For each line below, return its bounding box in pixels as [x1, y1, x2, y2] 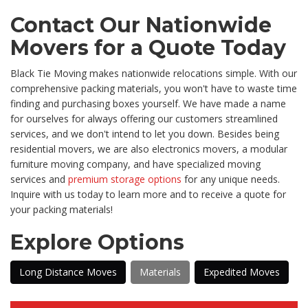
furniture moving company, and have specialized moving [10, 157, 261, 171]
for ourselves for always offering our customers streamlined [10, 112, 278, 126]
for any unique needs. [181, 173, 280, 186]
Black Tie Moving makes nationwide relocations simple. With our [10, 67, 297, 80]
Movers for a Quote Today [10, 35, 286, 61]
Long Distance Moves [19, 265, 117, 279]
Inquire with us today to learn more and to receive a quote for [10, 188, 286, 201]
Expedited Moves [203, 265, 280, 279]
